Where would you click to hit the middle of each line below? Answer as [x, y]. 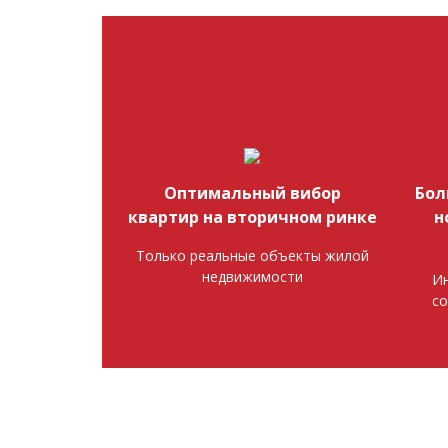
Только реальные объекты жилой [252, 255]
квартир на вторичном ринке [252, 217]
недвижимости [252, 276]
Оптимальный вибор [252, 193]
